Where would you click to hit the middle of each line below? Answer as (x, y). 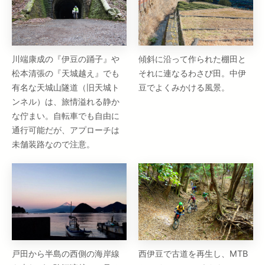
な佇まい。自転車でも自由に (66, 116)
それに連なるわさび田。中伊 (192, 73)
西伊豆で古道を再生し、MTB (193, 253)
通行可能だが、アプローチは (66, 130)
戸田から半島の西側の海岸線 (66, 253)
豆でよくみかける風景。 (184, 88)
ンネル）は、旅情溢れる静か (66, 102)
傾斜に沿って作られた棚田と (192, 59)
